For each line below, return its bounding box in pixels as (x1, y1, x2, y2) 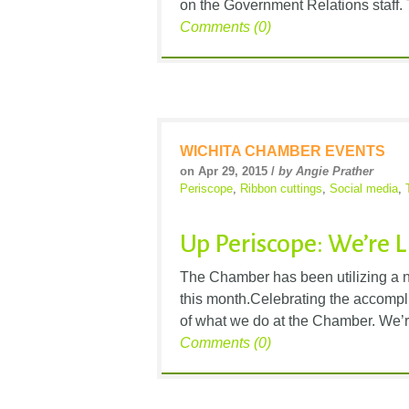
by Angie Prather (278, 164, 373, 179)
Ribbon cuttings (240, 182, 322, 196)
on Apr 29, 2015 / (180, 164, 278, 179)
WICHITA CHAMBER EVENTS (180, 143, 385, 160)
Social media (330, 182, 398, 196)
